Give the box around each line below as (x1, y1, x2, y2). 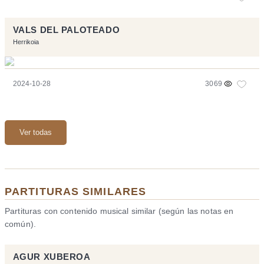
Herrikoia (12, 38, 39, 45)
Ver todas (19, 128, 52, 137)
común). (5, 219, 36, 229)
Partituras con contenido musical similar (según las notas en (5, 206, 234, 216)
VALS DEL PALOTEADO (12, 25, 120, 35)
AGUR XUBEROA (12, 252, 91, 262)
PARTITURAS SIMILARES (5, 185, 147, 198)
